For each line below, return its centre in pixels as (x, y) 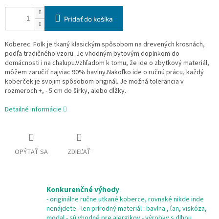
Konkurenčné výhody (83, 190)
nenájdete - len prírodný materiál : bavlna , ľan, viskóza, (127, 209)
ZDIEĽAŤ (79, 152)
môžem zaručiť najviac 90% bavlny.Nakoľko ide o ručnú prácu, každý (104, 73)
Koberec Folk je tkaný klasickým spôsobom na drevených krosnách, (105, 45)
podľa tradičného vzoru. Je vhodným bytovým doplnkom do (92, 54)
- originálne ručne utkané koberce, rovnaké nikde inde (125, 200)
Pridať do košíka (88, 19)
